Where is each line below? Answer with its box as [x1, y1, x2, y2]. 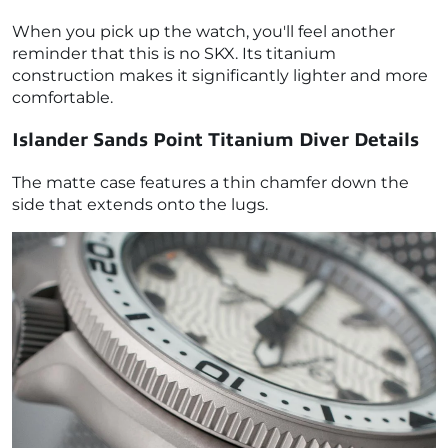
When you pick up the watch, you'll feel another [12, 21, 395, 41]
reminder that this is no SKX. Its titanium [12, 43, 336, 63]
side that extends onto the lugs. [12, 195, 268, 215]
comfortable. [12, 87, 113, 107]
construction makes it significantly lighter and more [12, 65, 428, 85]
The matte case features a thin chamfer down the [12, 173, 409, 193]
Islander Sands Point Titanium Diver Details [12, 129, 419, 151]
